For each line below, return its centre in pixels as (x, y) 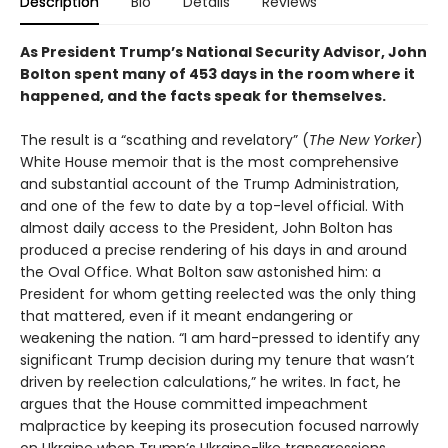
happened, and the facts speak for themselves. (203, 96)
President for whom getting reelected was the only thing (218, 294)
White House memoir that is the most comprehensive (209, 162)
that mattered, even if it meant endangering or (186, 316)
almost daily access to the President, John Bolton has (206, 228)
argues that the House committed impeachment (194, 404)
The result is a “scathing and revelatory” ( (164, 140)
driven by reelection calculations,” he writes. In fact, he (210, 382)
